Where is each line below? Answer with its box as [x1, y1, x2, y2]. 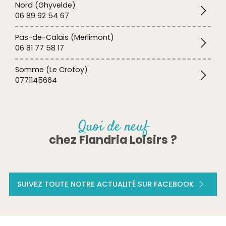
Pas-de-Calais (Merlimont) [15, 32, 114, 42]
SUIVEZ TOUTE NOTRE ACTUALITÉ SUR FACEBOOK [17, 179, 194, 189]
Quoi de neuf [78, 116, 148, 137]
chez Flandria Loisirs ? [49, 131, 177, 148]
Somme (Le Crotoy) [15, 64, 88, 75]
